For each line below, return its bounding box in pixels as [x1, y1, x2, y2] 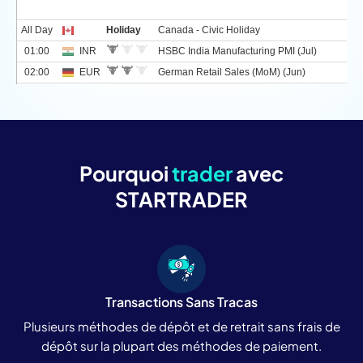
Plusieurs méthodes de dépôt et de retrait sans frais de [23, 318, 340, 334]
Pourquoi [79, 160, 172, 186]
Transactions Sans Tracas [105, 293, 258, 310]
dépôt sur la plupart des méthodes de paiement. [41, 337, 322, 353]
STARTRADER [115, 186, 248, 212]
